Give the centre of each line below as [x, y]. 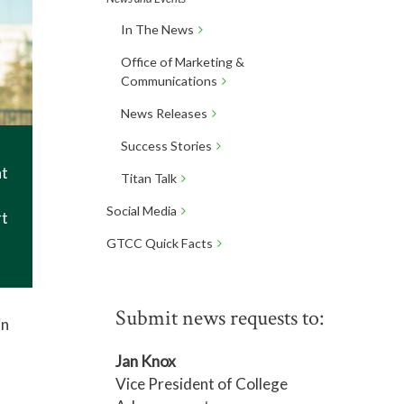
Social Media [141, 211]
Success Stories [166, 146]
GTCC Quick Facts [159, 243]
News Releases [164, 113]
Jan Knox [145, 361]
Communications [169, 81]
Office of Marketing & [182, 62]
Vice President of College [201, 384]
